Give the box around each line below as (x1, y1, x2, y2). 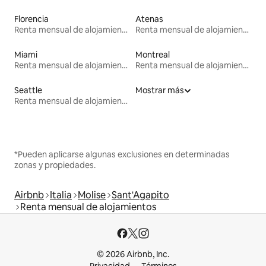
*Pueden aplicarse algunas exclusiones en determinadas (14, 149, 230, 160)
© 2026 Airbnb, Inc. (97, 249, 169, 260)
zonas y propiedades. (14, 160, 96, 171)
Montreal (135, 49, 170, 61)
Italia (50, 189, 72, 202)
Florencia (14, 14, 49, 25)
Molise (78, 189, 106, 202)
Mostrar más (135, 85, 184, 96)
